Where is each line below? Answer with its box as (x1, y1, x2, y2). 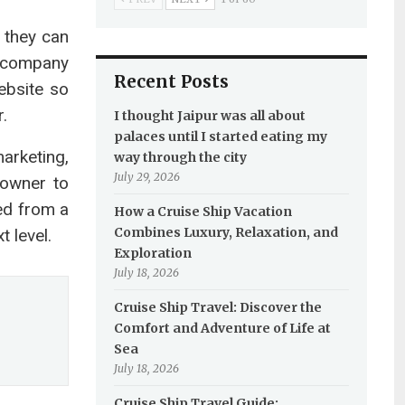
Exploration (113, 245, 192, 261)
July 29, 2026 (113, 170, 180, 184)
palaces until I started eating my (113, 128, 327, 145)
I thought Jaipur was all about (113, 108, 306, 124)
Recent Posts (113, 71, 229, 92)
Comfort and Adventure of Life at (113, 320, 331, 336)
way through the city (113, 149, 247, 165)
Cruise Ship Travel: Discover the (113, 299, 322, 316)
